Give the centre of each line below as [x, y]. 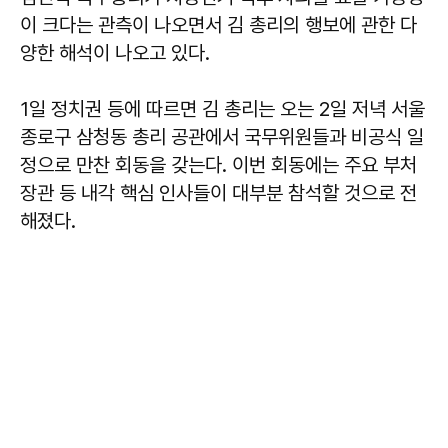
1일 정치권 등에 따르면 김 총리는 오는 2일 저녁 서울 [222, 108]
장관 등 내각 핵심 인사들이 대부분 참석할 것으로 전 [218, 192]
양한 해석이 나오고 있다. [117, 52]
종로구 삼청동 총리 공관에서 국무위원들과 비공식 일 [222, 136]
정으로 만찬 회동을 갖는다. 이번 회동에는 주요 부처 [218, 164]
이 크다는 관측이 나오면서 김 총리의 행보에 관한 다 [218, 24]
